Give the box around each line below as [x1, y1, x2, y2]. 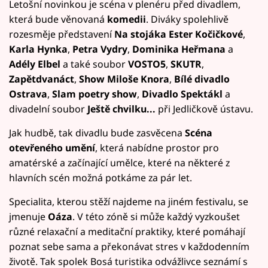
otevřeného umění [9, 141, 95, 154]
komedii [107, 12, 146, 26]
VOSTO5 [128, 57, 166, 71]
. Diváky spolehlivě [146, 12, 229, 26]
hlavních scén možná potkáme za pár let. [9, 170, 192, 184]
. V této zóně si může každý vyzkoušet [72, 209, 240, 223]
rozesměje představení [9, 27, 114, 41]
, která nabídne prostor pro [95, 141, 219, 154]
